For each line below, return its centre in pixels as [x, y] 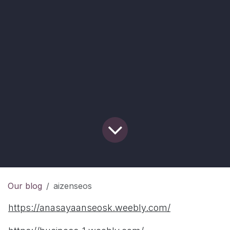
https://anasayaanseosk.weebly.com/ [89, 208]
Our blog [25, 186]
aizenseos [73, 186]
